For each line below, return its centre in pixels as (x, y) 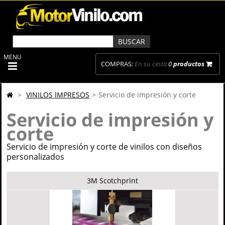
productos (189, 64)
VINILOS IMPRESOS (58, 95)
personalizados (35, 157)
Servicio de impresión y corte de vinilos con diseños (104, 147)
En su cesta (151, 64)
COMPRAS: (117, 64)
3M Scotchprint (113, 181)
